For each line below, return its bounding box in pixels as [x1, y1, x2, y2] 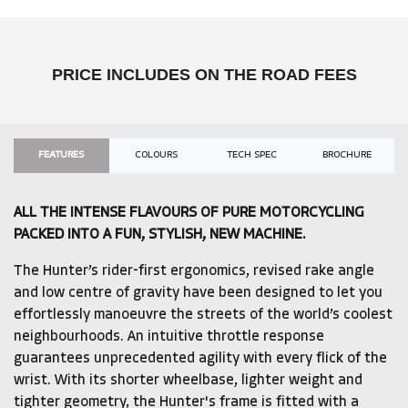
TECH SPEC [226, 150, 277, 161]
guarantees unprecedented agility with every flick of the [14, 352, 387, 367]
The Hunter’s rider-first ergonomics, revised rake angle [14, 264, 374, 280]
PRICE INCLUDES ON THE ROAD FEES [51, 66, 357, 84]
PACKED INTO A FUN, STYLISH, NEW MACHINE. [14, 228, 306, 243]
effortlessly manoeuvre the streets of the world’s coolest [14, 308, 393, 323]
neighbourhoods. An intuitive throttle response [14, 330, 324, 345]
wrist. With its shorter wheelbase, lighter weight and [14, 373, 362, 389]
